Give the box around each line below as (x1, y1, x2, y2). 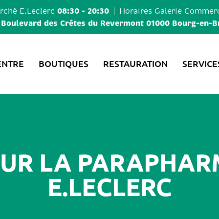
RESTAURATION (103, 58, 168, 69)
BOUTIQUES (38, 58, 88, 69)
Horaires (119, 6, 154, 16)
